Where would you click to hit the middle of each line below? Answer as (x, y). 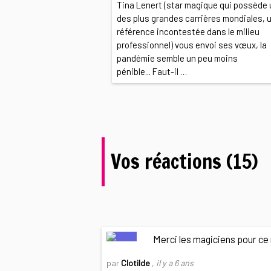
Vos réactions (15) (184, 162)
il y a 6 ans (175, 263)
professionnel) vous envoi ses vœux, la (191, 44)
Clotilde (137, 263)
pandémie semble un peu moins (177, 58)
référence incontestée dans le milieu (188, 31)
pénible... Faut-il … (152, 71)
